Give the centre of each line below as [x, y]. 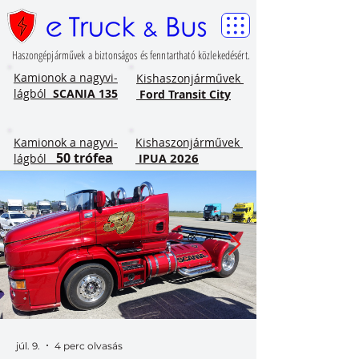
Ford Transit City [184, 94]
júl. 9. [28, 345]
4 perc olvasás [89, 345]
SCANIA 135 [85, 93]
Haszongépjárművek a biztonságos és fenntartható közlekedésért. [131, 55]
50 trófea [85, 158]
